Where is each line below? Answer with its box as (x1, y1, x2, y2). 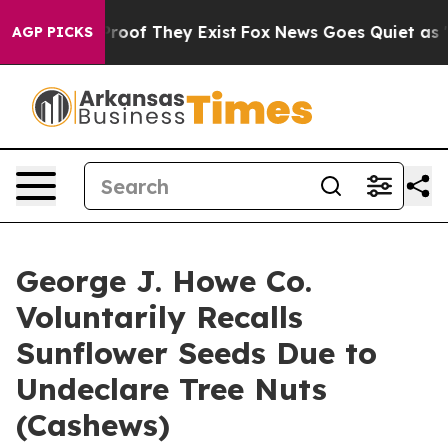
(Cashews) (16, 406, 170, 444)
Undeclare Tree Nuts (16, 370, 327, 408)
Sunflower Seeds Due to (16, 334, 377, 372)
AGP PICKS (12, 23, 93, 41)
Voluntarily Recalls (16, 298, 303, 336)
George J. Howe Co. (16, 262, 312, 300)
